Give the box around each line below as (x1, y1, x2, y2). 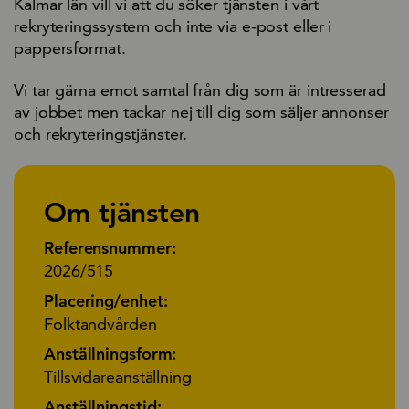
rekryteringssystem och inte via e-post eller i (14, 15, 332, 37)
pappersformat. (14, 37, 126, 58)
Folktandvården (44, 312, 157, 334)
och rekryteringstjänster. (14, 122, 187, 144)
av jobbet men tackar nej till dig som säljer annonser (14, 100, 389, 122)
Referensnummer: (44, 236, 176, 258)
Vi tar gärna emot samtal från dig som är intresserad (14, 79, 386, 100)
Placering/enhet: (44, 289, 168, 311)
